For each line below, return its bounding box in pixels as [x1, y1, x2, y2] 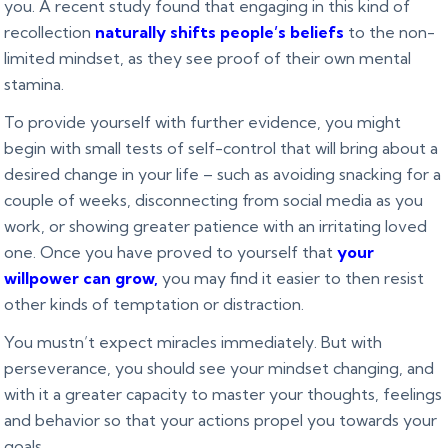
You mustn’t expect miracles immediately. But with [4, 332, 383, 353]
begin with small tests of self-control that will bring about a [4, 138, 439, 159]
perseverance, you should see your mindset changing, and [4, 358, 435, 379]
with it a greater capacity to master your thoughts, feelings [4, 384, 443, 405]
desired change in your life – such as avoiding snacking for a [4, 164, 442, 185]
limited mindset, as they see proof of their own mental [4, 48, 412, 69]
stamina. [4, 74, 65, 95]
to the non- [344, 22, 436, 43]
